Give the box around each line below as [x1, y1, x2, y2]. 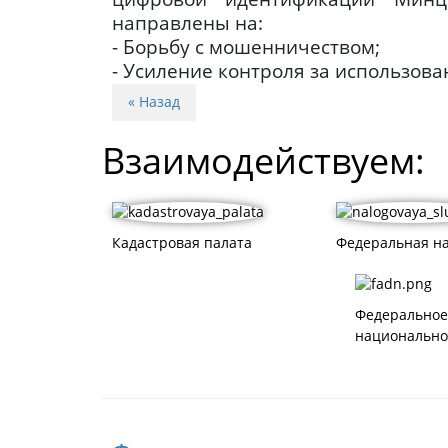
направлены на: [112, 10, 263, 36]
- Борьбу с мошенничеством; [112, 34, 380, 60]
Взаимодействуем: [102, 136, 425, 186]
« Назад [128, 93, 180, 112]
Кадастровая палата [112, 233, 252, 252]
